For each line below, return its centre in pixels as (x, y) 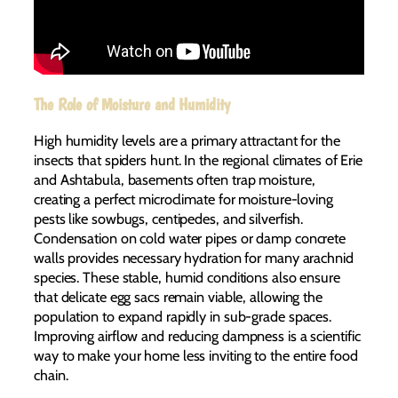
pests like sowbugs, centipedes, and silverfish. (169, 218)
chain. (51, 374)
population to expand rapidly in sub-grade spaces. (183, 316)
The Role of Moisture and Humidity (132, 105)
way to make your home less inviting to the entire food (196, 355)
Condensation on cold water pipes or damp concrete (190, 238)
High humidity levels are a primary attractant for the (187, 140)
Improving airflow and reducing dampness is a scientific (197, 335)
